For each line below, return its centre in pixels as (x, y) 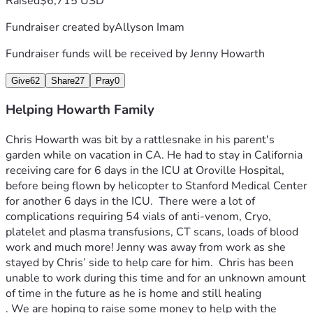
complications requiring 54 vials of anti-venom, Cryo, (138, 217)
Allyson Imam (150, 27)
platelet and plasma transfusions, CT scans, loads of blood (152, 232)
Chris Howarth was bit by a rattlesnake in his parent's (140, 140)
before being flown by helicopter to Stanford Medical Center (156, 186)
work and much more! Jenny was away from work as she (146, 248)
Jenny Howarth (227, 53)
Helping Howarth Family (80, 110)
